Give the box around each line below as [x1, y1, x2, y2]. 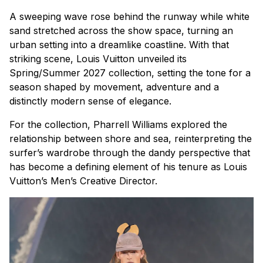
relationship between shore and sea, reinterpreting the [9, 132, 252, 144]
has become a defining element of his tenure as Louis [9, 160, 247, 173]
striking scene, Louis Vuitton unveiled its [9, 52, 187, 65]
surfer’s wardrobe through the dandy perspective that [9, 146, 250, 159]
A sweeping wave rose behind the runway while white [9, 10, 249, 22]
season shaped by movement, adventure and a [9, 80, 219, 93]
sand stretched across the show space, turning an [9, 24, 233, 36]
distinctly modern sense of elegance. [9, 95, 171, 107]
